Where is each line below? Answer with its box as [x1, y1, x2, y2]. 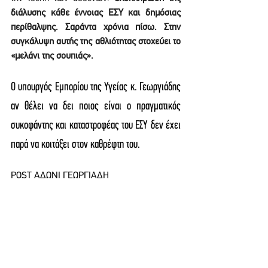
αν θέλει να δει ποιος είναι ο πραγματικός [11, 100, 181, 112]
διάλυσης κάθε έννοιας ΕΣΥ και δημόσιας [11, 8, 181, 18]
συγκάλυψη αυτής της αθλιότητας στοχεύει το [11, 37, 181, 47]
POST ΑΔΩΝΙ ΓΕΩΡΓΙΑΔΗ [11, 171, 109, 181]
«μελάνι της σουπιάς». [11, 51, 93, 61]
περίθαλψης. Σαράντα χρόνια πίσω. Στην [11, 23, 181, 32]
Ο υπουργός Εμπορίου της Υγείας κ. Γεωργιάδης [11, 81, 181, 93]
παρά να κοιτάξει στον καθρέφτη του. [11, 139, 140, 151]
